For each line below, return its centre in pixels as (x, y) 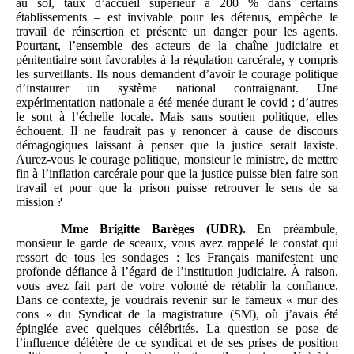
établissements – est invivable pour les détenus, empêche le (177, 17)
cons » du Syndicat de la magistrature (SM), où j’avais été (177, 314)
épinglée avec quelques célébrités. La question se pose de (177, 329)
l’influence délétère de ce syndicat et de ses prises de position (177, 343)
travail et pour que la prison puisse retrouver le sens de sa (177, 188)
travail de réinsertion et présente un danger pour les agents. (177, 32)
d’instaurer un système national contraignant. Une (177, 88)
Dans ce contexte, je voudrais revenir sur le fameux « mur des (177, 300)
